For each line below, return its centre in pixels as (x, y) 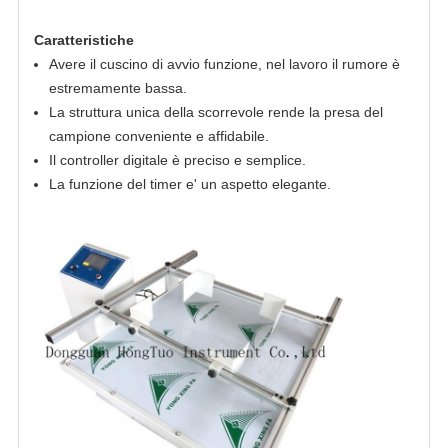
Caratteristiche (83, 40)
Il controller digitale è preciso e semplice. (177, 160)
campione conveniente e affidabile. (158, 136)
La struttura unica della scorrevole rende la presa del (215, 112)
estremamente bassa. (117, 88)
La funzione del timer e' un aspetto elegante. (189, 184)
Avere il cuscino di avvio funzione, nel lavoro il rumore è (224, 64)
